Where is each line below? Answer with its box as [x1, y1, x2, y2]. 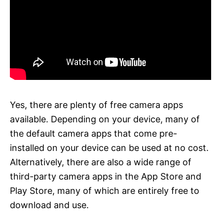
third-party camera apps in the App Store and [10, 171, 201, 182]
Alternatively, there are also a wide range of [10, 156, 191, 167]
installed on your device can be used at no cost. [10, 142, 209, 153]
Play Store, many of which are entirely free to [10, 185, 199, 196]
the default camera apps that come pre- [10, 128, 177, 139]
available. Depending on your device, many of [10, 113, 200, 124]
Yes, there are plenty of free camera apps [10, 99, 183, 110]
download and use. [10, 199, 89, 210]
